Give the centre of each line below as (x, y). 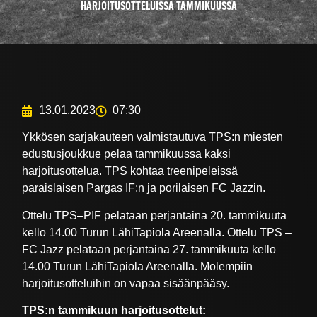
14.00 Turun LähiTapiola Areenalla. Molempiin (138, 266)
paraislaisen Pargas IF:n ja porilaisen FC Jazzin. (144, 188)
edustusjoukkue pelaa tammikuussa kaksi (127, 154)
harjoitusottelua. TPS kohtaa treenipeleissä (130, 171)
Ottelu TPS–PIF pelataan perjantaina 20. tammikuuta (155, 215)
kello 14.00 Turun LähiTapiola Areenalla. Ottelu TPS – (157, 232)
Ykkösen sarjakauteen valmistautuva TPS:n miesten (153, 137)
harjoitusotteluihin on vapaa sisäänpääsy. (126, 283)
